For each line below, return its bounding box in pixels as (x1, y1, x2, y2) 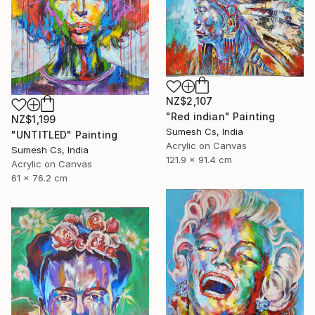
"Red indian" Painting (166, 110, 276, 123)
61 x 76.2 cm (11, 172, 67, 184)
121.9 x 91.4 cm (166, 154, 232, 166)
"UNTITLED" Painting (11, 129, 118, 141)
